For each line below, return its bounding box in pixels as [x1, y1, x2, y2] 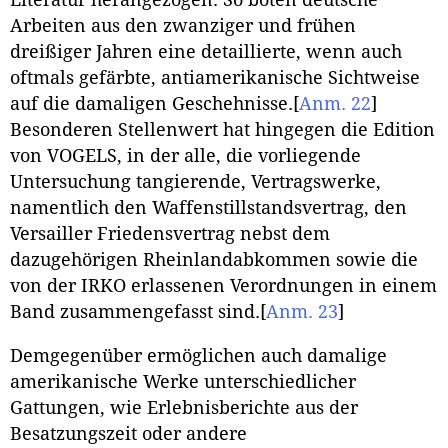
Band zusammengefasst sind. [10, 302, 260, 323]
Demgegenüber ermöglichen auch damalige [10, 345, 387, 366]
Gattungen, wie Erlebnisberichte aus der [10, 397, 358, 418]
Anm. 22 [299, 94, 371, 115]
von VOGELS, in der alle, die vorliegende [10, 146, 361, 167]
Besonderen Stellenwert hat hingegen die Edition [10, 120, 435, 141]
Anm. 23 [266, 302, 338, 323]
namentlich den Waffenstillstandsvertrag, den [10, 198, 407, 219]
